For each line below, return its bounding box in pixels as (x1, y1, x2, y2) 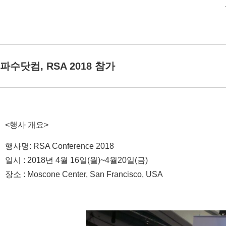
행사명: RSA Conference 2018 (5, 142, 114, 151)
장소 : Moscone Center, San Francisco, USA (5, 170, 163, 179)
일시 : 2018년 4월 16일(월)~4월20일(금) (5, 156, 148, 165)
